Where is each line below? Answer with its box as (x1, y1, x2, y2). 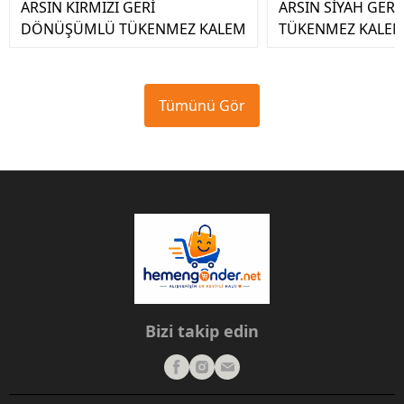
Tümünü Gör (159, 96, 245, 115)
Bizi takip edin (145, 320, 259, 342)
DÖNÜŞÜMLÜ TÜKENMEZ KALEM (21, 19, 246, 39)
